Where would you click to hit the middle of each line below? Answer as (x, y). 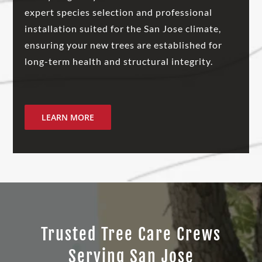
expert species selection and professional (119, 12)
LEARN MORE (68, 117)
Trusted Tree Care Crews (131, 234)
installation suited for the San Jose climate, (123, 28)
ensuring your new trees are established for (124, 44)
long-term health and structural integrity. (119, 61)
